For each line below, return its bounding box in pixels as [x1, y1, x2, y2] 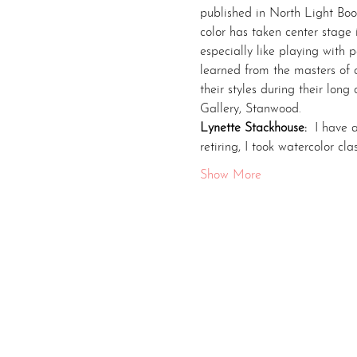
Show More [199, 169, 261, 182]
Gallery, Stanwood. [199, 103, 301, 116]
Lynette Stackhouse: [199, 122, 311, 135]
